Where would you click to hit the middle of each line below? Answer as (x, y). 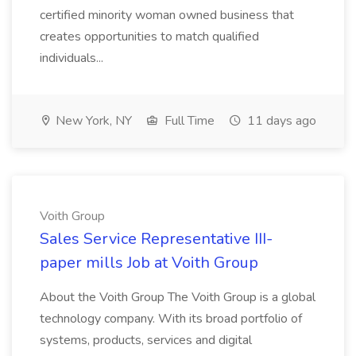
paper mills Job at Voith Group (149, 263)
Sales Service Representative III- (156, 239)
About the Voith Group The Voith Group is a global (178, 297)
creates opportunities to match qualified (149, 37)
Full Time (188, 121)
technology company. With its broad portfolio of (171, 319)
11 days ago (280, 121)
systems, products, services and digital (146, 340)
